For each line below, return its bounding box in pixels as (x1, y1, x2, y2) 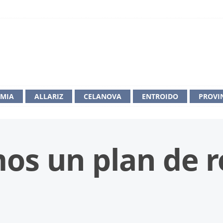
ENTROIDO (142, 91, 178, 101)
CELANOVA (84, 91, 121, 101)
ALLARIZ (34, 91, 63, 101)
